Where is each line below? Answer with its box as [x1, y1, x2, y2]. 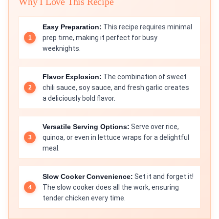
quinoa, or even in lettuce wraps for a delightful [43, 133, 189, 142]
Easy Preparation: [43, 23, 102, 31]
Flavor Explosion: [43, 73, 102, 81]
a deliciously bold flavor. [43, 94, 115, 103]
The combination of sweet [102, 73, 187, 81]
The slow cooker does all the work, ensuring [43, 183, 179, 192]
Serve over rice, [130, 123, 179, 131]
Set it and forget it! [133, 173, 194, 181]
